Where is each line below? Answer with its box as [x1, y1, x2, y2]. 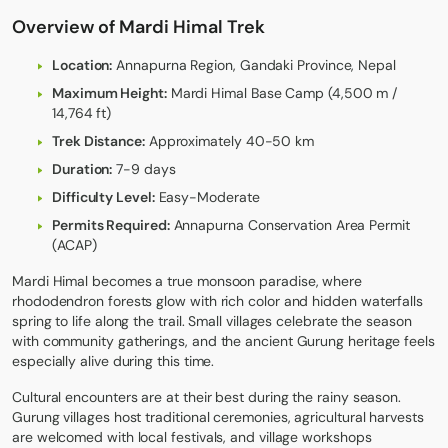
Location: [52, 56, 113, 75]
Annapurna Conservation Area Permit [169, 216, 410, 235]
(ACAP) [52, 236, 97, 255]
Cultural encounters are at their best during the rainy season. [12, 388, 402, 407]
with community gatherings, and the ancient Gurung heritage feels [12, 332, 435, 351]
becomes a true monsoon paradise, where [88, 272, 363, 291]
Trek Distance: [52, 132, 145, 151]
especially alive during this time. [12, 352, 215, 371]
